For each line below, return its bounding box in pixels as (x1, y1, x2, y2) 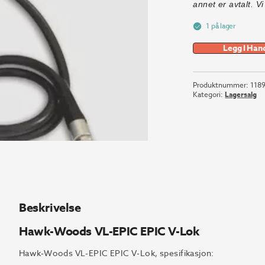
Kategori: (193, 89, 225, 99)
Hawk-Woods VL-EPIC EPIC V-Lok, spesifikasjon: (19, 247, 214, 258)
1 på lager (206, 21, 236, 31)
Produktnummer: (193, 80, 251, 90)
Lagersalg (225, 89, 257, 99)
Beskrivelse (19, 199, 81, 215)
